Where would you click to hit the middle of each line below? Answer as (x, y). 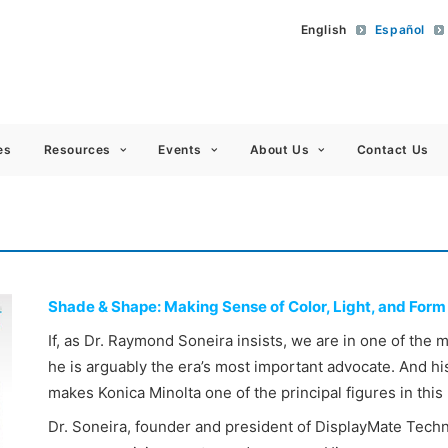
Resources (77, 149)
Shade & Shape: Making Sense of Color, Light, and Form (247, 306)
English (323, 30)
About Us (279, 149)
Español (399, 30)
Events (180, 149)
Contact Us (392, 149)
